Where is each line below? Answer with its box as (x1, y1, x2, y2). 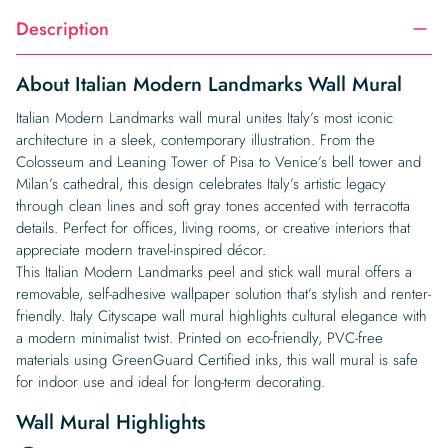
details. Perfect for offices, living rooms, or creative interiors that (16, 217, 410, 239)
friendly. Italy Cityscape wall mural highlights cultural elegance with (16, 305, 427, 327)
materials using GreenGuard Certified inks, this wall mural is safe (16, 349, 418, 371)
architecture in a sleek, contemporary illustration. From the (16, 129, 375, 151)
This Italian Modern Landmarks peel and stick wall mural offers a (16, 261, 412, 283)
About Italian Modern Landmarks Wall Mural (16, 70, 402, 99)
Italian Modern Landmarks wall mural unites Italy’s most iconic (16, 107, 393, 129)
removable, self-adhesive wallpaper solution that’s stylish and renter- (16, 283, 431, 305)
